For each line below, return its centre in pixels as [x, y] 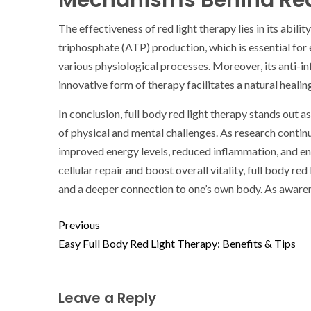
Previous [79, 225]
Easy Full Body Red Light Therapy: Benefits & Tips [177, 243]
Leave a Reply [107, 298]
